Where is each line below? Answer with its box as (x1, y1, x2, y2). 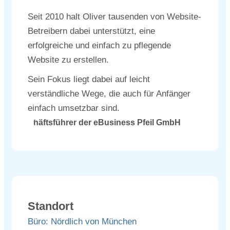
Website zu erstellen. (28, 55, 109, 65)
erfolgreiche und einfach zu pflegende (28, 41, 171, 50)
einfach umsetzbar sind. (28, 103, 120, 113)
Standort (28, 200, 73, 213)
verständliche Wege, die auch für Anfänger (28, 89, 190, 99)
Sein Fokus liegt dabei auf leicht (28, 74, 150, 84)
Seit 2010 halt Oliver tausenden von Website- (28, 12, 201, 22)
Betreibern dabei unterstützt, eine (28, 26, 155, 36)
